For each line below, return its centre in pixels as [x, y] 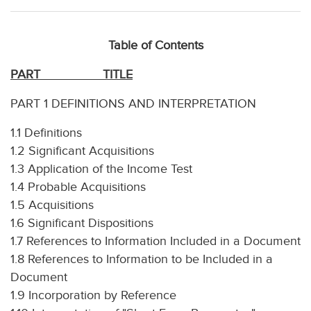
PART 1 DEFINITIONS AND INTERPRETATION [133, 104]
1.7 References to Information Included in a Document [155, 241]
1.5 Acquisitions [52, 205]
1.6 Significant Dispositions [82, 223]
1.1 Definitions [46, 133]
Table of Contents [155, 45]
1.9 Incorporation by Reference [93, 295]
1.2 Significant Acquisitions [82, 151]
